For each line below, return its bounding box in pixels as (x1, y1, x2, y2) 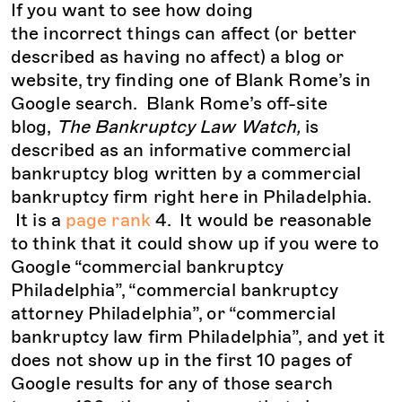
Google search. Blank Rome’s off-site (11, 92, 328, 115)
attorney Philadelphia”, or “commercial (11, 302, 336, 325)
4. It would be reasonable (150, 209, 372, 232)
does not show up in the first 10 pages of (11, 349, 353, 371)
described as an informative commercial (11, 139, 351, 162)
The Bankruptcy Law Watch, (56, 116, 306, 138)
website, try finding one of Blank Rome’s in (11, 69, 371, 92)
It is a (11, 209, 66, 232)
